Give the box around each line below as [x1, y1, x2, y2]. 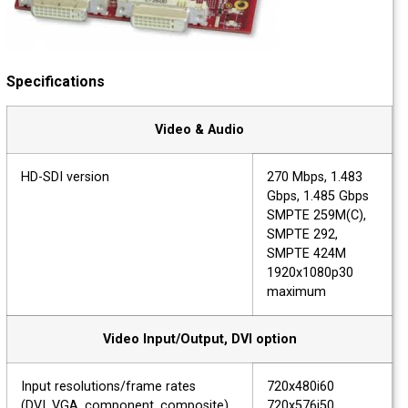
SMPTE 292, [280, 227, 352, 243]
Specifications [20, 73, 118, 91]
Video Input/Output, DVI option [116, 331, 311, 348]
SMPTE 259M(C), [280, 208, 380, 224]
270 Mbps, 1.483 [280, 169, 376, 186]
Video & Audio [168, 122, 258, 138]
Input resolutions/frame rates [35, 379, 209, 395]
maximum [280, 284, 340, 301]
